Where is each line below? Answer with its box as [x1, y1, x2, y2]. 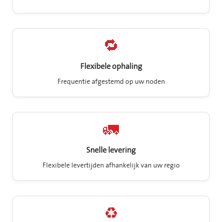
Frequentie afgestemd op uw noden [57, 77, 165, 87]
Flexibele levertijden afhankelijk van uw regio [42, 161, 180, 170]
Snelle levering [86, 145, 136, 156]
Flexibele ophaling [80, 61, 142, 72]
